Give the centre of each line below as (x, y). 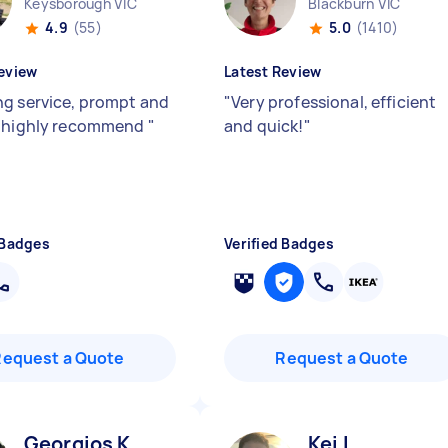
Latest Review (273, 71)
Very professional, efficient (334, 102)
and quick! (264, 126)
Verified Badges (279, 243)
